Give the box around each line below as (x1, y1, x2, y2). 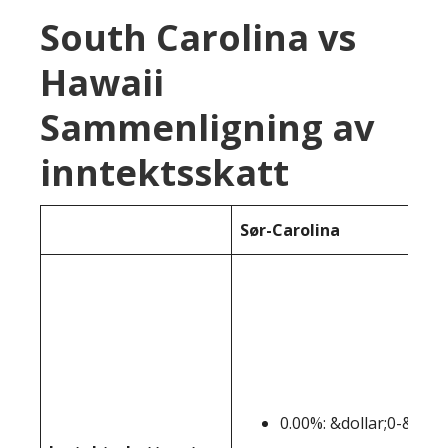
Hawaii (40, 58, 164, 107)
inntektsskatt (40, 148, 289, 197)
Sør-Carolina (240, 219, 340, 241)
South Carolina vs (40, 13, 356, 62)
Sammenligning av (40, 103, 374, 152)
